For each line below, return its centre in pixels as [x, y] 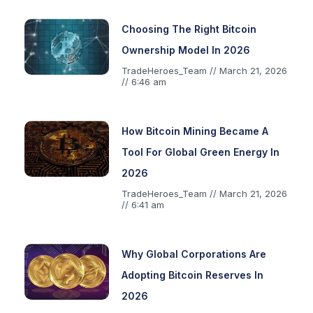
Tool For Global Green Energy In [200, 152]
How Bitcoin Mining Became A [195, 131]
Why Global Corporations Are [194, 254]
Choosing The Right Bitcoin [189, 29]
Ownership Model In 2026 [185, 50]
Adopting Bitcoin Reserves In [192, 275]
